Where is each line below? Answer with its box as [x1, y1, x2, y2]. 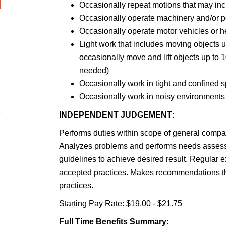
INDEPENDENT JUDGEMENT [59, 110, 172, 119]
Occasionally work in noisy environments [79, 92, 225, 101]
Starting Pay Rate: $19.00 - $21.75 [59, 199, 182, 208]
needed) [79, 66, 109, 75]
